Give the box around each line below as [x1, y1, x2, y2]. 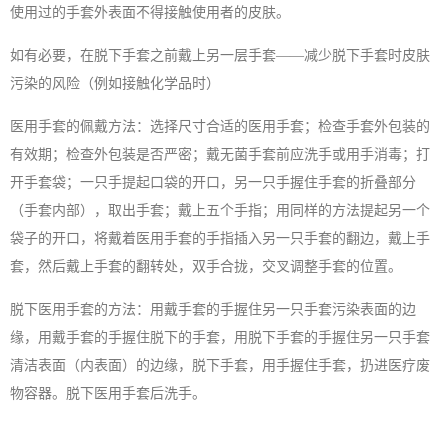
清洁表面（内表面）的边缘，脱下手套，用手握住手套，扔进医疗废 [10, 358, 430, 374]
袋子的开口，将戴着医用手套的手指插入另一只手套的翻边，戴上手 [10, 231, 430, 247]
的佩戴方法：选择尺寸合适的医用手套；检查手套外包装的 [66, 119, 430, 135]
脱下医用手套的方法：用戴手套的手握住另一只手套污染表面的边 [10, 302, 416, 318]
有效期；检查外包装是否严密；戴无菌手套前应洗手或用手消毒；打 [10, 147, 430, 163]
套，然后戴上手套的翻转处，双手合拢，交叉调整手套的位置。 [10, 259, 402, 275]
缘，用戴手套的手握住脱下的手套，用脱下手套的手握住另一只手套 [10, 330, 430, 346]
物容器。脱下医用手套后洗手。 [10, 386, 206, 402]
